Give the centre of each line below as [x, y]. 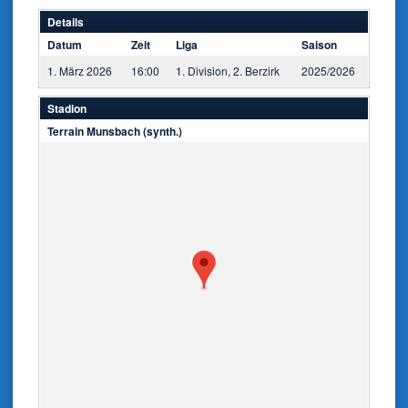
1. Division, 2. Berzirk [228, 71]
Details [66, 22]
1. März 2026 [80, 71]
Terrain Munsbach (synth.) [115, 131]
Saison [319, 45]
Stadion [67, 108]
